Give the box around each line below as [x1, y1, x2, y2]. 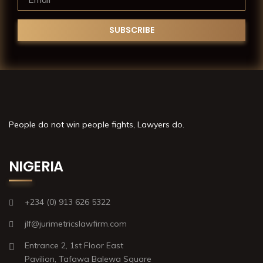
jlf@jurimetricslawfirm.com [25, 218, 127, 229]
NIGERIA [9, 156, 63, 176]
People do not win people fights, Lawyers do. [9, 119, 184, 130]
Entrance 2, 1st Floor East [25, 240, 123, 251]
